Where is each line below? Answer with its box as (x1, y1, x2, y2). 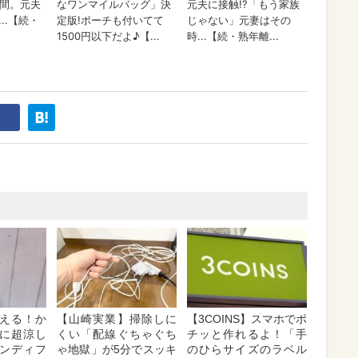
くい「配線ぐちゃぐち (57, 328, 177, 340)
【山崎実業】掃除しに (57, 312, 177, 325)
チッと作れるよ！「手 (187, 328, 307, 340)
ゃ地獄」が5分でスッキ (57, 343, 177, 356)
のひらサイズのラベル (187, 343, 307, 356)
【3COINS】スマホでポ (187, 312, 307, 325)
